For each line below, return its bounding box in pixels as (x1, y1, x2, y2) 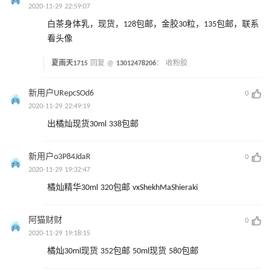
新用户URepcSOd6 (28, 89, 94, 99)
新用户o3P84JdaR (28, 152, 91, 162)
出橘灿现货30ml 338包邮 (47, 120, 139, 129)
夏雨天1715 (51, 60, 90, 68)
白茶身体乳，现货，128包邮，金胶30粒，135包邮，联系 (47, 20, 259, 30)
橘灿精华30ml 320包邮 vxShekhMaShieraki (47, 183, 198, 193)
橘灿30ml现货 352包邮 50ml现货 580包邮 (47, 247, 198, 256)
